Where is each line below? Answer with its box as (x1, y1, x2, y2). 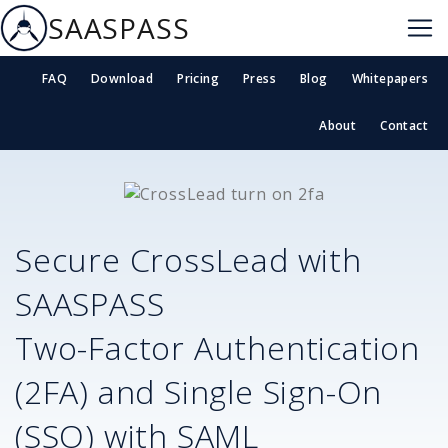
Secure (15, 237, 130, 281)
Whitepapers (351, 70, 428, 88)
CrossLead (129, 237, 289, 281)
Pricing (177, 70, 219, 88)
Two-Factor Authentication (15, 325, 420, 369)
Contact (380, 117, 428, 135)
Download (90, 70, 154, 88)
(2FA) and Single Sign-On (15, 369, 383, 413)
